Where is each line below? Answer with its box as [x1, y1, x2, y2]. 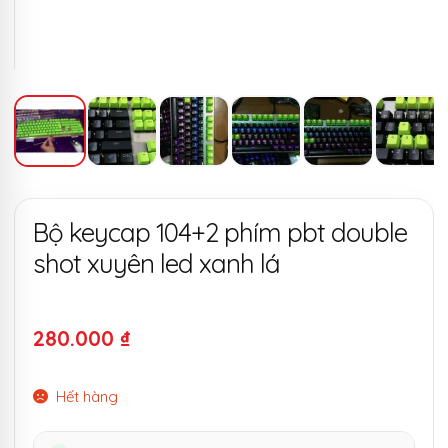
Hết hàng [56, 387, 119, 407]
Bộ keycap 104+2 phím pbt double [33, 216, 407, 250]
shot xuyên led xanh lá [33, 247, 280, 281]
